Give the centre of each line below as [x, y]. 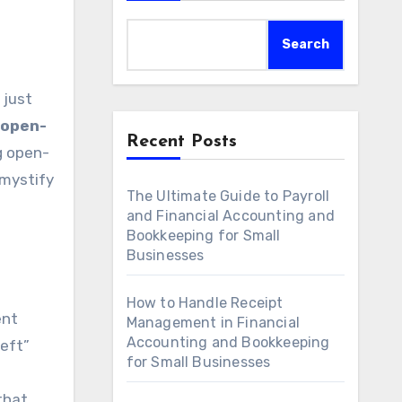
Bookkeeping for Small [203, 236]
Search [306, 44]
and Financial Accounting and [231, 216]
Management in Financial [213, 323]
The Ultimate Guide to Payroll [228, 196]
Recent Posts [181, 142]
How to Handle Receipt [205, 303]
